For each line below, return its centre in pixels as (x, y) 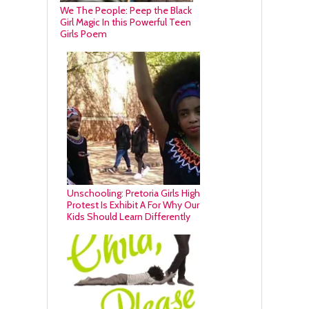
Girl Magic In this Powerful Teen (125, 22)
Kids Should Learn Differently (128, 217)
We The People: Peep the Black (126, 11)
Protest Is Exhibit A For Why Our (133, 205)
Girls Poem (83, 34)
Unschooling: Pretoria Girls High (133, 193)
